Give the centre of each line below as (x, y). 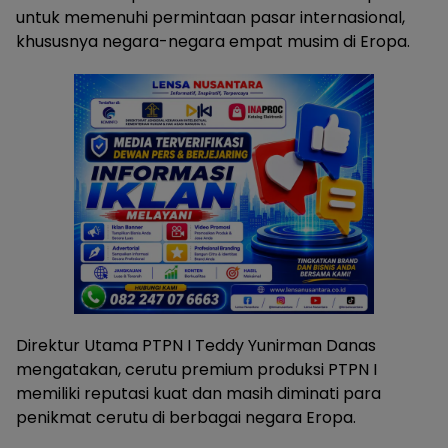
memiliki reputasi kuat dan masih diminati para (198, 393)
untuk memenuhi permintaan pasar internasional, (210, 17)
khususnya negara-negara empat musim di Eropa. (213, 41)
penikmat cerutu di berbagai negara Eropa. (186, 417)
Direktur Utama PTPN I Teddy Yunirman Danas (196, 345)
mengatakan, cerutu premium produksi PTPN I (196, 369)
